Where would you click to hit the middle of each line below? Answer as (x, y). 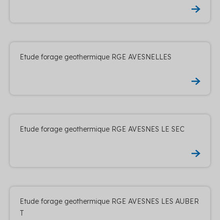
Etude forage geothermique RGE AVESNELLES (96, 57)
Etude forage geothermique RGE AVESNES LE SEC (102, 129)
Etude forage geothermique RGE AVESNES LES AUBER (109, 201)
